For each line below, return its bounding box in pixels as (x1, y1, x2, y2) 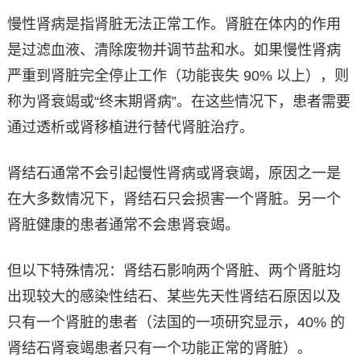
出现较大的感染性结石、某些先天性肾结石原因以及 (6, 288, 341, 305)
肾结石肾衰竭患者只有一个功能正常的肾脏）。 (6, 340, 312, 357)
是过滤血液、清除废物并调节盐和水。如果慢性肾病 (6, 42, 341, 59)
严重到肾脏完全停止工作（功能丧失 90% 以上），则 (6, 68, 349, 85)
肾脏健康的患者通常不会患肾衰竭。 (6, 217, 239, 234)
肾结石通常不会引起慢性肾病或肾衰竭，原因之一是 (6, 165, 341, 182)
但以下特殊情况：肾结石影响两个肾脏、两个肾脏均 (6, 263, 341, 280)
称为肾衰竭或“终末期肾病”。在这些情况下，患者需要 (6, 93, 351, 110)
